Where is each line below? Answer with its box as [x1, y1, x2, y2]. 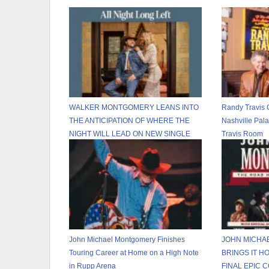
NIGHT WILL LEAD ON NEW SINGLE [69, 130, 190, 139]
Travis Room [221, 130, 263, 139]
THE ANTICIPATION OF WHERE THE [69, 116, 190, 125]
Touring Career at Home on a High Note [69, 249, 199, 258]
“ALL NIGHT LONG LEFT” [69, 143, 153, 152]
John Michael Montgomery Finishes [69, 235, 185, 244]
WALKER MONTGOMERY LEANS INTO [69, 103, 199, 112]
